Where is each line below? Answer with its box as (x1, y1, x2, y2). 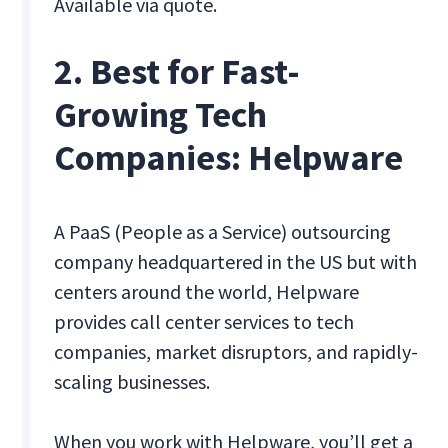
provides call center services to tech (54, 309, 355, 335)
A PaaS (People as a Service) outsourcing (54, 219, 392, 245)
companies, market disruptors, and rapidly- (54, 339, 419, 365)
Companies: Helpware (54, 135, 404, 181)
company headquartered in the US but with (54, 249, 418, 275)
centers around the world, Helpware (54, 279, 360, 305)
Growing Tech (54, 92, 268, 138)
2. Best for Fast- (54, 49, 301, 95)
